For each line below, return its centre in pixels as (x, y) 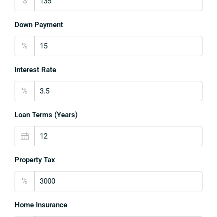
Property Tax (35, 160)
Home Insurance (41, 205)
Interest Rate (35, 70)
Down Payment (39, 25)
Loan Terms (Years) (46, 115)
